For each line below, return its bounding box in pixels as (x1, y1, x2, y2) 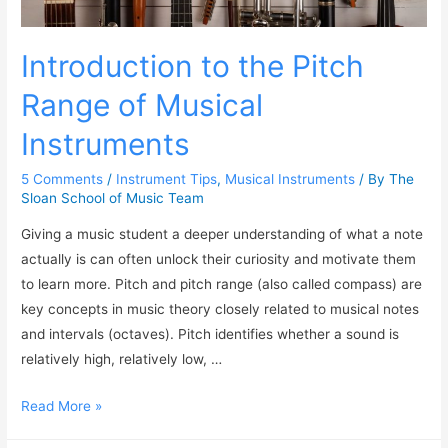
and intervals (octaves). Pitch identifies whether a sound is (21, 325, 400, 342)
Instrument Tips (116, 171, 218, 188)
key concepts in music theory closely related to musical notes (21, 300, 420, 317)
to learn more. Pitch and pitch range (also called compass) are (21, 275, 423, 292)
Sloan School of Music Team (21, 190, 205, 207)
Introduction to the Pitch (21, 48, 365, 85)
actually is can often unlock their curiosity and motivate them (21, 250, 417, 267)
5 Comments (21, 171, 104, 188)
